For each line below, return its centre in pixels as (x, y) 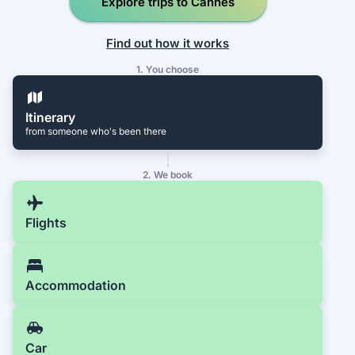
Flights (46, 223)
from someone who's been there (96, 132)
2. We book (168, 175)
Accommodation (76, 286)
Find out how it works (168, 43)
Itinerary (50, 118)
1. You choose (168, 70)
